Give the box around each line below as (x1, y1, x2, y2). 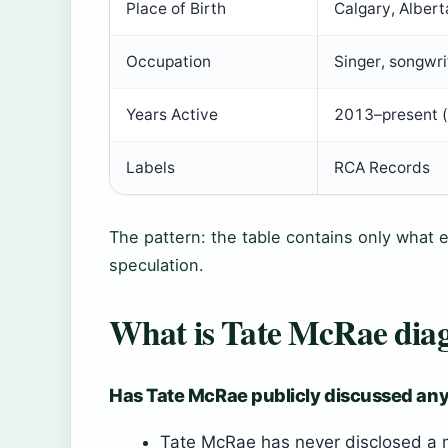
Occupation (126, 52, 211, 72)
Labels (126, 158, 175, 178)
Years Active (126, 105, 218, 125)
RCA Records (334, 158, 430, 178)
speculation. (109, 255, 204, 276)
